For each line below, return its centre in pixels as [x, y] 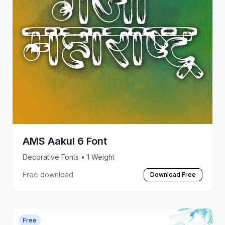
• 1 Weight [98, 157]
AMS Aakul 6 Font [65, 141]
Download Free [173, 174]
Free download [48, 174]
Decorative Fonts [52, 157]
